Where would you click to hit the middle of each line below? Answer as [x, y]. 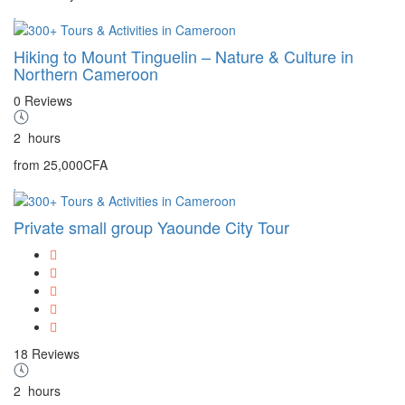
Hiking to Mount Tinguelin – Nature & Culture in [184, 56]
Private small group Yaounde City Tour [151, 226]
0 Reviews [43, 100]
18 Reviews [47, 353]
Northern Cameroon [86, 73]
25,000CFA [75, 164]
